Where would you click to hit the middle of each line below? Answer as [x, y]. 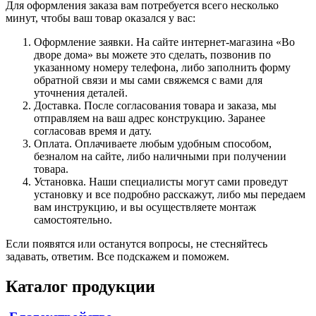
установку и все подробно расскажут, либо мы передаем [170, 194]
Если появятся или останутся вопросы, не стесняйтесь [136, 243]
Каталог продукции [80, 286]
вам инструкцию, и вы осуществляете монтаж [145, 207]
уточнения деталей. [81, 92]
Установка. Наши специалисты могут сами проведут [161, 181]
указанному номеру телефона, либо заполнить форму [162, 67]
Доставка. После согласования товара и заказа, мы [155, 105]
